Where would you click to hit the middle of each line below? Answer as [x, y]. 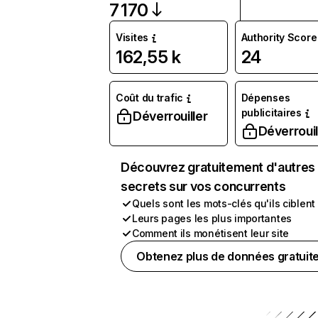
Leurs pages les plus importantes [212, 218]
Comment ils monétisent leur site [211, 233]
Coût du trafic [150, 98]
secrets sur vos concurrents [203, 186]
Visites [132, 37]
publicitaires [271, 113]
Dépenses [265, 98]
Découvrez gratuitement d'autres [218, 167]
